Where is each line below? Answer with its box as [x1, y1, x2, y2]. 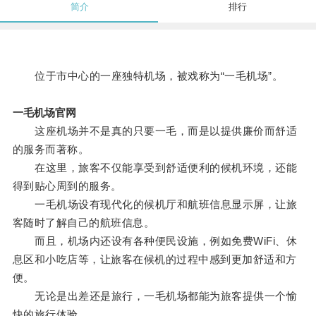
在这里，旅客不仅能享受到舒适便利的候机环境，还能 [12, 162, 298, 174]
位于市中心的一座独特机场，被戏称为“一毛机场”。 [12, 70, 284, 83]
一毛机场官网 [12, 107, 76, 119]
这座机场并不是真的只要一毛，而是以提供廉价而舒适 [12, 125, 298, 138]
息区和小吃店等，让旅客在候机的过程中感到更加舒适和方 [12, 253, 297, 266]
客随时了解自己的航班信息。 [12, 217, 155, 229]
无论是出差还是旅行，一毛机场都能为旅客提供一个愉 [12, 290, 298, 303]
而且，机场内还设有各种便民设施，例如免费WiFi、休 [12, 235, 298, 248]
